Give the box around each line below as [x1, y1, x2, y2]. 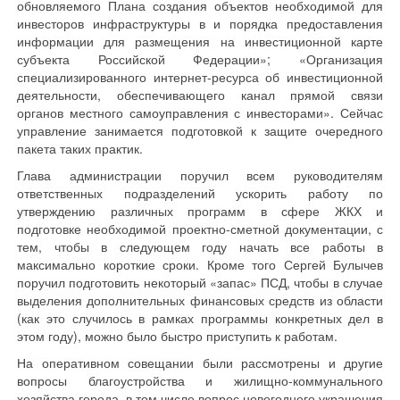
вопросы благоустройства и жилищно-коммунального [17, 371, 383, 389]
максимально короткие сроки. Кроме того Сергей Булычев [17, 255, 383, 273]
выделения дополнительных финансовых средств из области [17, 291, 383, 309]
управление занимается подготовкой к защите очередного [17, 121, 383, 139]
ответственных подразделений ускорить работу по [17, 184, 383, 202]
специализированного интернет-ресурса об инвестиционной [17, 68, 383, 86]
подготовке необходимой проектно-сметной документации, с [17, 220, 383, 237]
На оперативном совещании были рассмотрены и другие [17, 354, 383, 371]
